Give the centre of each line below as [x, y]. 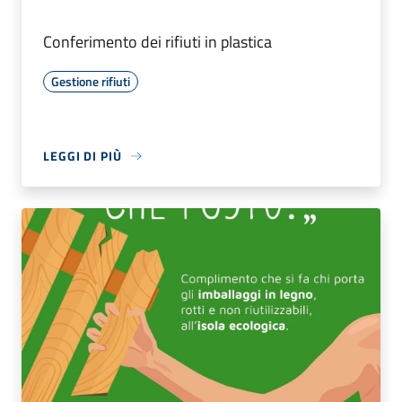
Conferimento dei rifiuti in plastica [157, 42]
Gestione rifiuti [91, 82]
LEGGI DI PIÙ [83, 156]
